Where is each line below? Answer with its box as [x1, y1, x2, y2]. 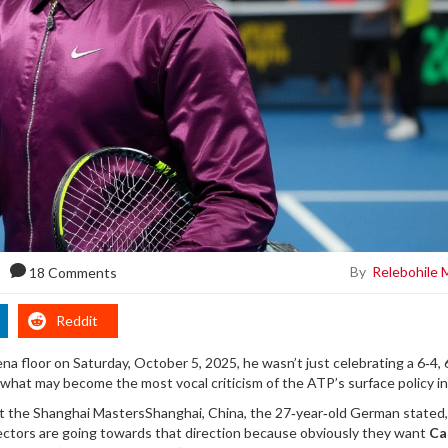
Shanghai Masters [33, 403, 145, 421]
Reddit [56, 311, 98, 329]
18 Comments [29, 263, 118, 281]
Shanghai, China [145, 403, 244, 421]
